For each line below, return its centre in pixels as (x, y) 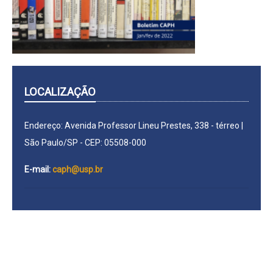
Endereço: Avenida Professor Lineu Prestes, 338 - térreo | (134, 126)
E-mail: (38, 170)
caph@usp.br (78, 170)
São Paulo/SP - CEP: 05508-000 (85, 143)
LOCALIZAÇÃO (60, 92)
